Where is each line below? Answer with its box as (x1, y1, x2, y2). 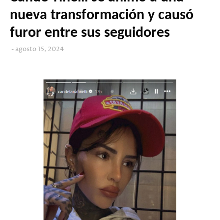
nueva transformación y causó (10, 7, 193, 23)
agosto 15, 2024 (15, 44, 64, 54)
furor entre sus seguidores (10, 25, 170, 41)
